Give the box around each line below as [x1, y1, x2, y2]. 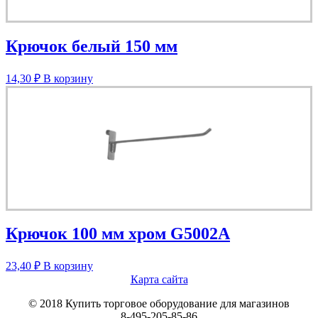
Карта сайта [130, 273, 188, 286]
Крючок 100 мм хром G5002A [6, 224, 230, 243]
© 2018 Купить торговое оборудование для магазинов [28, 297, 290, 310]
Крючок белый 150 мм [6, 36, 177, 55]
